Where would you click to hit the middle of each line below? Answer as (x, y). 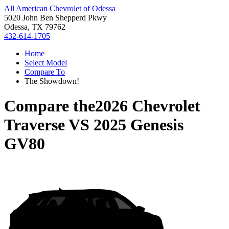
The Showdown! (52, 81)
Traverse (35, 125)
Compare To (45, 72)
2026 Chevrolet (148, 106)
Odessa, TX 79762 (35, 27)
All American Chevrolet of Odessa (60, 8)
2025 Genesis (139, 125)
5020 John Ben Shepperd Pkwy (55, 18)
